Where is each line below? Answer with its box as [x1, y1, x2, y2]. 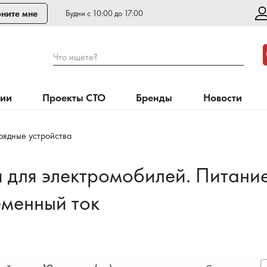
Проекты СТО [42, 91, 106, 104]
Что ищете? [52, 51, 98, 63]
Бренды [136, 91, 173, 104]
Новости [203, 91, 242, 104]
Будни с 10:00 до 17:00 [66, 8, 143, 18]
